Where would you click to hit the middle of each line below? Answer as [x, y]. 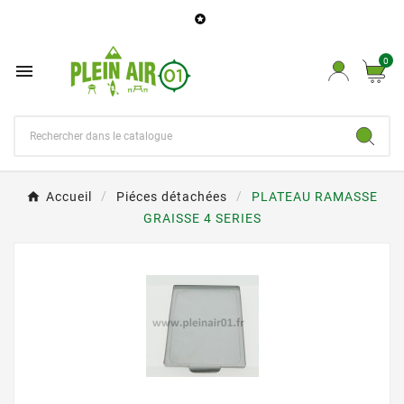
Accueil [69, 196]
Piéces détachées [172, 196]
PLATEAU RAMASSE [315, 196]
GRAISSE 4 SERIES [202, 218]
